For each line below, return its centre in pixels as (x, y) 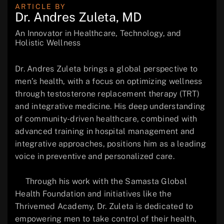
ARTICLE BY (40, 7)
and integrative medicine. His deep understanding (110, 106)
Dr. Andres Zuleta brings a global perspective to (106, 69)
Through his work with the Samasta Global (101, 181)
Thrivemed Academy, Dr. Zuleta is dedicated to (104, 206)
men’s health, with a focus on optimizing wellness (109, 81)
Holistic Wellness (48, 43)
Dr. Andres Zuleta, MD (78, 17)
